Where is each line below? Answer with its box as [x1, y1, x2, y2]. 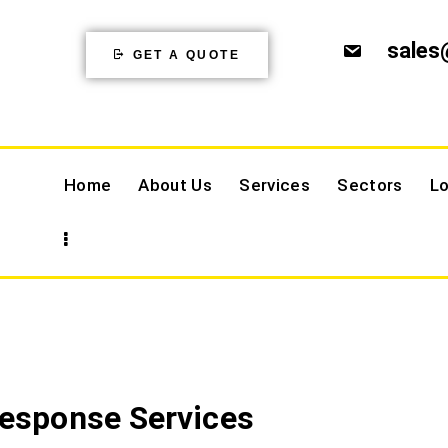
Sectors [337, 175, 403, 196]
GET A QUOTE [132, 47, 241, 62]
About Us [138, 175, 213, 196]
